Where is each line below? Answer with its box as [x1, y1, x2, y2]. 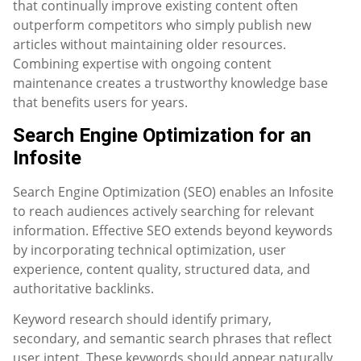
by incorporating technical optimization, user [13, 240, 286, 259]
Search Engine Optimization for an [13, 123, 311, 147]
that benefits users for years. [13, 93, 188, 112]
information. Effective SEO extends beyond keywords [13, 221, 333, 239]
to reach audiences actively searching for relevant [13, 201, 314, 220]
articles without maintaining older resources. [13, 35, 286, 54]
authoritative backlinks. [13, 279, 154, 297]
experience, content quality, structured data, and [13, 259, 310, 278]
